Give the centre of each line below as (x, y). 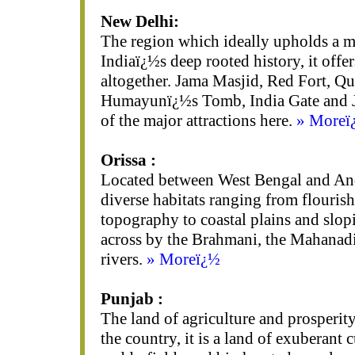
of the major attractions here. (198, 120)
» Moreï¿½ (183, 259)
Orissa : (128, 160)
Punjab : (132, 299)
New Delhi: (139, 21)
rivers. (123, 259)
